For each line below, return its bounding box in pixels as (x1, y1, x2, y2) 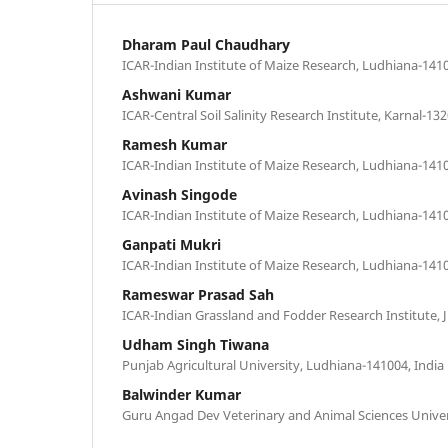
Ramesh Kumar (122, 134, 227, 154)
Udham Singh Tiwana (122, 334, 269, 354)
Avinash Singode (122, 184, 237, 204)
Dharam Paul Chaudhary (122, 34, 290, 54)
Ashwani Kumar (122, 84, 231, 104)
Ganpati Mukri (122, 234, 221, 254)
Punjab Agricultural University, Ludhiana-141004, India (122, 355, 444, 374)
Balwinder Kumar (122, 384, 241, 404)
